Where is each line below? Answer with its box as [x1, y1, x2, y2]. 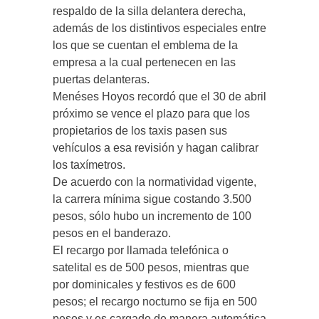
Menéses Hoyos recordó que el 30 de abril [53, 90, 266, 103]
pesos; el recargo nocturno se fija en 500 [53, 296, 257, 308]
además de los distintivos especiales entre [53, 22, 266, 34]
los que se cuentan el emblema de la [53, 39, 238, 51]
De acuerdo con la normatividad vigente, [53, 176, 256, 188]
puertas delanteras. [53, 73, 150, 85]
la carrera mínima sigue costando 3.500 [53, 193, 251, 205]
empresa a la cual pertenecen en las [53, 56, 236, 68]
